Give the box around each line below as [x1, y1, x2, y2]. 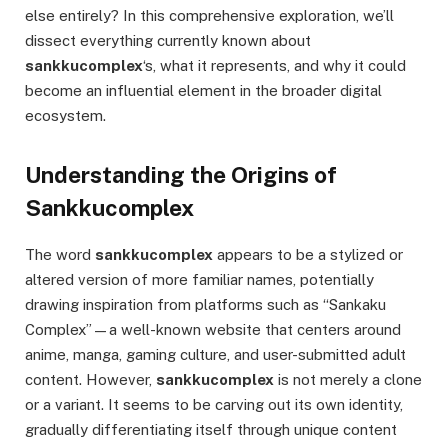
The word [25, 245, 95, 263]
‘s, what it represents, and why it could [143, 57, 406, 75]
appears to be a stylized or [213, 245, 403, 263]
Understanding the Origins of [25, 161, 337, 188]
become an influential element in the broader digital [25, 82, 382, 100]
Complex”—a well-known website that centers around [25, 320, 401, 338]
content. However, [25, 370, 156, 388]
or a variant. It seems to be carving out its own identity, [25, 395, 403, 413]
